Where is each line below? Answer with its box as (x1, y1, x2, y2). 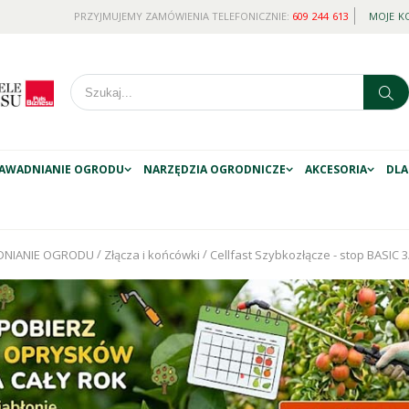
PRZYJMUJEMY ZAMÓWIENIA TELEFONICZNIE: (73, 9, 292, 23)
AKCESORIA (305, 161, 367, 177)
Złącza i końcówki (103, 246, 200, 263)
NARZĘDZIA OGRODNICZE (143, 161, 286, 177)
